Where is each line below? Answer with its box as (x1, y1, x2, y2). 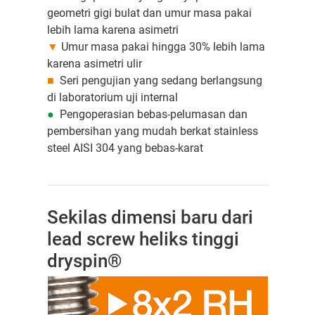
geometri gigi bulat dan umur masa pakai (46, 6, 252, 20)
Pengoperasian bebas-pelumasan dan (53, 108, 247, 122)
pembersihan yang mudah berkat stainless (46, 124, 258, 139)
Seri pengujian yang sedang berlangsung (53, 74, 262, 88)
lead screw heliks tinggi (46, 229, 239, 250)
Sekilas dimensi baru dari (46, 207, 253, 229)
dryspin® (46, 250, 122, 272)
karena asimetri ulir (46, 57, 142, 71)
